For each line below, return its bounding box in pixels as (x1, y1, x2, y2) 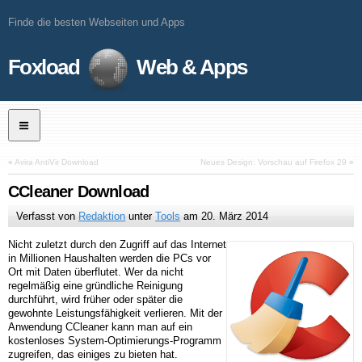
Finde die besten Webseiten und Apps (8, 16, 185, 28)
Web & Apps (132, 55, 247, 78)
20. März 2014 (201, 210, 269, 223)
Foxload (8, 55, 84, 78)
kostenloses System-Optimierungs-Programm (8, 335, 221, 347)
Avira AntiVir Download (15, 158, 99, 166)
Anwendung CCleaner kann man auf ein (8, 321, 192, 334)
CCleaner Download (8, 181, 149, 200)
